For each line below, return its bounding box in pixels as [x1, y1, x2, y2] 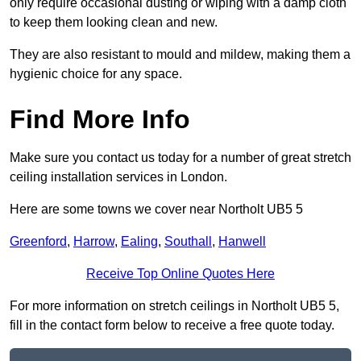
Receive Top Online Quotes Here [86, 267, 275, 281]
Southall [164, 234, 212, 249]
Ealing [121, 234, 158, 249]
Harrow [73, 234, 114, 249]
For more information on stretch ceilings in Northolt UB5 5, [10, 299, 339, 313]
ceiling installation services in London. [10, 170, 227, 185]
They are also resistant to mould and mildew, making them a [10, 48, 351, 62]
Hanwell [218, 234, 266, 249]
